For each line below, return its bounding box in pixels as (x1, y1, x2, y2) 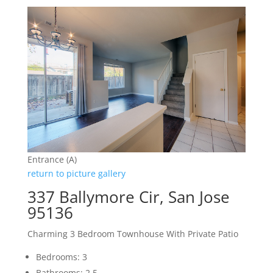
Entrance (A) (27, 153, 77, 165)
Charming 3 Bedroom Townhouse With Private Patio (27, 227, 238, 239)
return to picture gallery (27, 167, 126, 179)
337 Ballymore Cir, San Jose (27, 185, 230, 208)
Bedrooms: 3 (35, 250, 87, 263)
